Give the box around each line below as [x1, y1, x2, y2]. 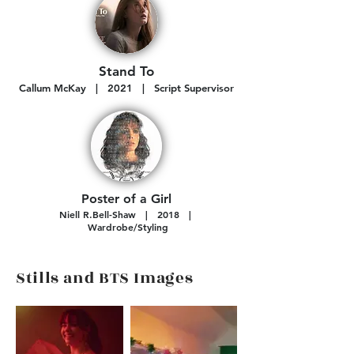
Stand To [99, 63, 154, 79]
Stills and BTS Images [16, 266, 194, 290]
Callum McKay [19, 81, 86, 94]
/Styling [134, 220, 168, 233]
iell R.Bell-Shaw [66, 208, 136, 220]
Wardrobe [85, 220, 134, 233]
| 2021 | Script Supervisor [86, 81, 234, 94]
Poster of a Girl [81, 191, 171, 206]
